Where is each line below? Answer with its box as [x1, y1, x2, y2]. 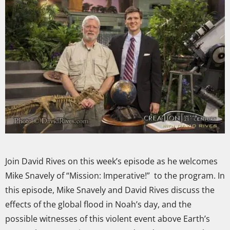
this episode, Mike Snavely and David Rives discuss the [5, 184, 215, 196]
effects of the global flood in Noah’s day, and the [5, 199, 191, 210]
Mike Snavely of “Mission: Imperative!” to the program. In [5, 170, 225, 182]
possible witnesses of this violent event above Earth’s [5, 213, 210, 225]
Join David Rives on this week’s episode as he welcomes [5, 156, 218, 167]
